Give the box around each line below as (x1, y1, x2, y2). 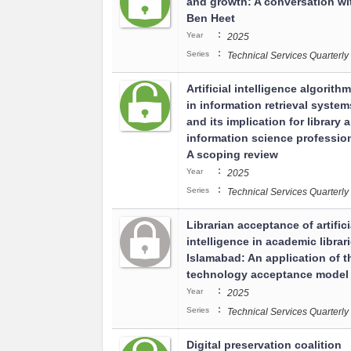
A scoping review (186, 148, 278, 161)
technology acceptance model (186, 268, 349, 280)
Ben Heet (186, 12, 235, 24)
